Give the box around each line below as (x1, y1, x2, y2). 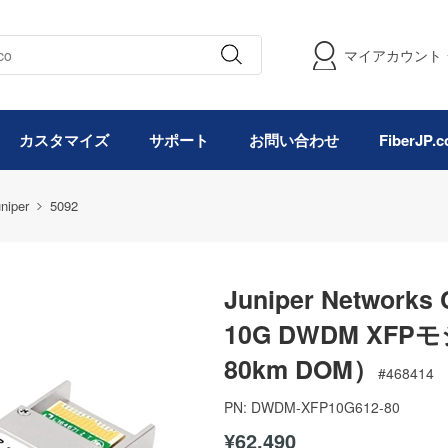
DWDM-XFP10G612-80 (251, 397, 400, 417)
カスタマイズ (19, 129, 109, 151)
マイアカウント (344, 45, 442, 65)
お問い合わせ (249, 129, 339, 151)
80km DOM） (224, 351, 378, 387)
